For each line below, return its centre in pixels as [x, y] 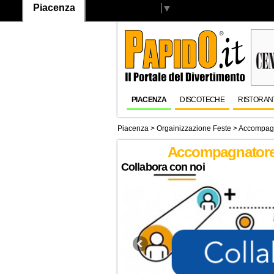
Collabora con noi [163, 167]
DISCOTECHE [202, 100]
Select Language [123, 8]
